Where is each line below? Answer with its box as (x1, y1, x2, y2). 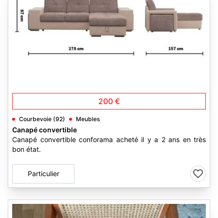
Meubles (76, 115, 100, 123)
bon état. (12, 145, 41, 153)
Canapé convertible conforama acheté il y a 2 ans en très (12, 135, 206, 144)
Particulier (27, 169, 59, 178)
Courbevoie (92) (19, 115, 65, 123)
